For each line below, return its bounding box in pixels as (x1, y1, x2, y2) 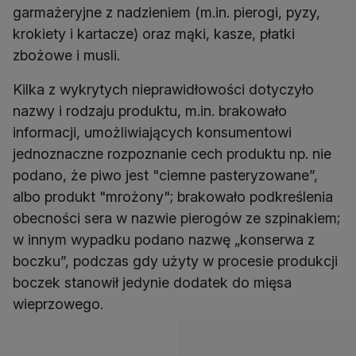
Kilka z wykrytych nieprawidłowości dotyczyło (13, 81, 314, 99)
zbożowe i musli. (13, 47, 120, 64)
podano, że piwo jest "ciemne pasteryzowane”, (13, 167, 318, 184)
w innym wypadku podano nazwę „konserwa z (13, 231, 315, 249)
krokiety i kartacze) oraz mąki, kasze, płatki (13, 25, 295, 43)
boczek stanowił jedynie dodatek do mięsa (13, 274, 292, 292)
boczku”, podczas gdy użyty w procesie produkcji (13, 253, 338, 270)
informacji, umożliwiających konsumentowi (13, 124, 292, 141)
